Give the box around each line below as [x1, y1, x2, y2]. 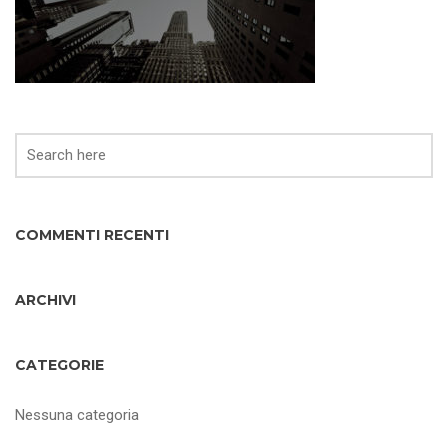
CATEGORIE [15, 356, 104, 374]
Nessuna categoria [15, 406, 139, 424]
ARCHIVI [15, 291, 76, 309]
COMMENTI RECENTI [15, 226, 169, 244]
